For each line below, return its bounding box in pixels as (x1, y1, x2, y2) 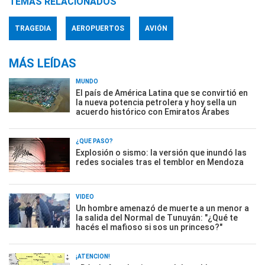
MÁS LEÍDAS (9, 56, 76, 70)
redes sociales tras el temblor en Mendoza (76, 157, 244, 167)
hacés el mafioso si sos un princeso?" (76, 222, 222, 232)
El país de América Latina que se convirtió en (76, 88, 248, 98)
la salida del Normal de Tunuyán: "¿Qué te (76, 213, 238, 222)
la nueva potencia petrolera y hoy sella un (76, 98, 237, 107)
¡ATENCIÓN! (76, 253, 110, 260)
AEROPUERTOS (72, 24, 124, 33)
